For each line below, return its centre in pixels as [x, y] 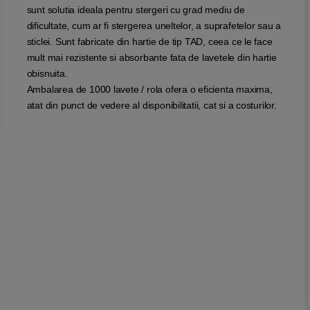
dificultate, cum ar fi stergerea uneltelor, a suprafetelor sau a [154, 26]
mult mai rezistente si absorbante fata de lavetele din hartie [152, 58]
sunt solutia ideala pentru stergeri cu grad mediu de [136, 10]
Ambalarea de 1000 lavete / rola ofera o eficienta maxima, [149, 90]
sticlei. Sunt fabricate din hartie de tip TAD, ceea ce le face [149, 42]
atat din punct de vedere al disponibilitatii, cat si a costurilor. [152, 106]
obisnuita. [47, 74]
